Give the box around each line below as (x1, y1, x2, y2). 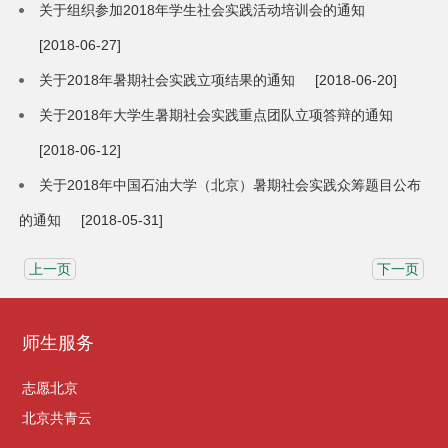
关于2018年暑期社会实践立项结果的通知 (39, 72, 296, 89)
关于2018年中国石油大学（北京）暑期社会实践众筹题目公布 (39, 177, 422, 194)
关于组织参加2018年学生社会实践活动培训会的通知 (39, 2, 366, 19)
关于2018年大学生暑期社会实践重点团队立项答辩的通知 (39, 107, 394, 124)
